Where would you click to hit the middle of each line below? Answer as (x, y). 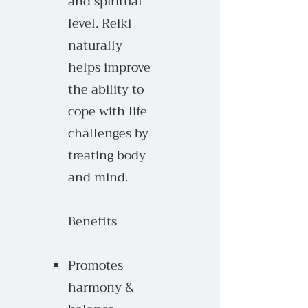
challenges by (108, 133)
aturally (99, 45)
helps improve (109, 67)
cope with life (108, 111)
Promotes (96, 265)
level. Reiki (100, 23)
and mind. (98, 177)
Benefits (94, 221)
